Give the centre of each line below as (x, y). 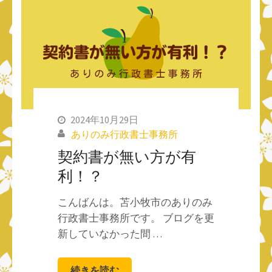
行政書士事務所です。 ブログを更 (136, 218)
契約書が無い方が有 (127, 156)
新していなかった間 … (110, 234)
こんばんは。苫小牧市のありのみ (135, 202)
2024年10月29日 (104, 120)
